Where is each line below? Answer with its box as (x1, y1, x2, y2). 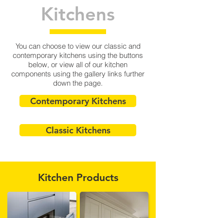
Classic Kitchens (45, 125, 110, 136)
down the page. (53, 78, 103, 88)
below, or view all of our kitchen (28, 60, 127, 69)
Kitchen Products (37, 171, 118, 183)
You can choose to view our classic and (15, 41, 141, 51)
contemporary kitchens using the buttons (13, 51, 143, 60)
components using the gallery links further (11, 69, 145, 78)
